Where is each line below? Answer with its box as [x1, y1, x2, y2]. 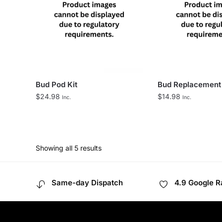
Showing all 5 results [36, 143, 102, 152]
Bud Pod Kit [36, 79, 77, 89]
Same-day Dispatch [52, 177, 123, 187]
